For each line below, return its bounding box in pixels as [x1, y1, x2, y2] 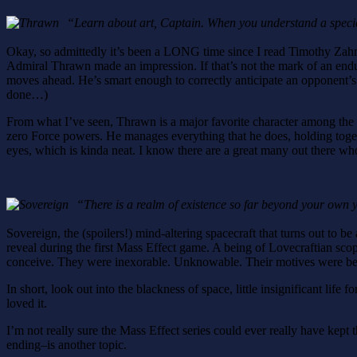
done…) [6, 87, 48, 101]
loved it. [6, 296, 47, 310]
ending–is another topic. [6, 337, 127, 351]
